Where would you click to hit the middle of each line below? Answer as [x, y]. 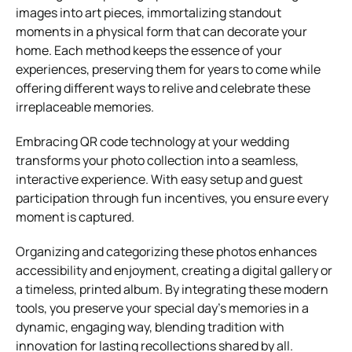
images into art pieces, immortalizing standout [148, 12]
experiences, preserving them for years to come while [168, 69]
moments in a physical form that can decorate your [161, 31]
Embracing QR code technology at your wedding [152, 141]
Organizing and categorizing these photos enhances [166, 251]
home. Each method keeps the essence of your [149, 50]
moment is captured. [75, 216]
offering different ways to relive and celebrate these [163, 88]
